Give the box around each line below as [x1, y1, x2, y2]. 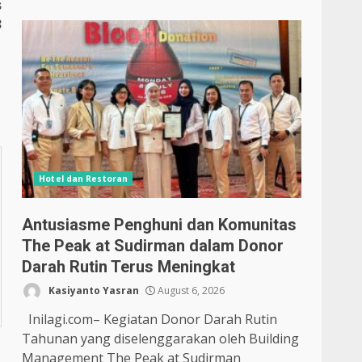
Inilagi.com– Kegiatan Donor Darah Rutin [22, 310, 278, 328]
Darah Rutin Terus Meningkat [22, 257, 236, 276]
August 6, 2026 [155, 283, 225, 297]
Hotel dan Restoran [39, 173, 128, 184]
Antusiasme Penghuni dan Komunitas [22, 215, 297, 234]
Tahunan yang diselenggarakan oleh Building [22, 330, 300, 347]
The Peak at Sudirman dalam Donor [22, 236, 284, 255]
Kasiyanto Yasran [46, 283, 140, 297]
